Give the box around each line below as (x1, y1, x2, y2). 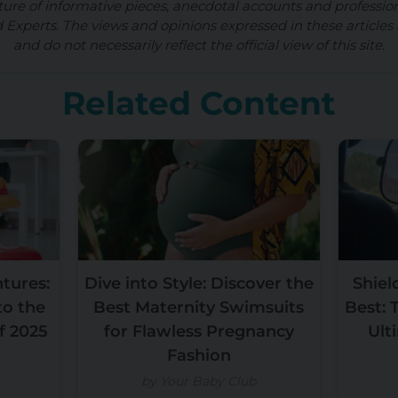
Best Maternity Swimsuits (93, 298, 305, 318)
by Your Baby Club (141, 373, 257, 390)
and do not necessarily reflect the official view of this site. (13, 36, 385, 54)
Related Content (62, 84, 336, 123)
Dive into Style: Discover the (84, 274, 314, 294)
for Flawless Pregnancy (103, 322, 294, 342)
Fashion (166, 346, 231, 366)
